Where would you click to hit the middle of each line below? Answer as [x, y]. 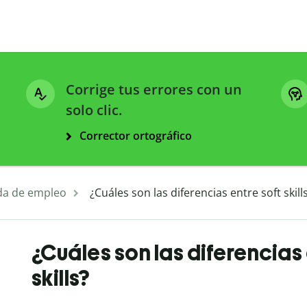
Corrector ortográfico [136, 136]
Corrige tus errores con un [154, 90]
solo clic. [94, 110]
